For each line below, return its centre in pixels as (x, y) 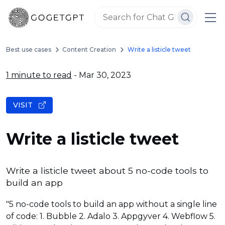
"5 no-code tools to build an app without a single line (111, 204)
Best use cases (29, 49)
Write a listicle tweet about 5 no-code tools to (107, 170)
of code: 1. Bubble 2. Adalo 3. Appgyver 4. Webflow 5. (111, 216)
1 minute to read (39, 75)
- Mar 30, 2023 (101, 75)
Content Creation (89, 49)
